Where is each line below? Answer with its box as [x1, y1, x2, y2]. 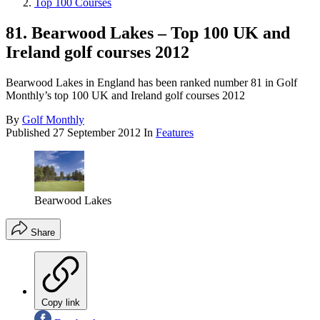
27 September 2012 [53, 126, 141, 139]
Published [6, 126, 53, 139]
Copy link [41, 296, 80, 308]
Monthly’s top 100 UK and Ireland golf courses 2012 [6, 89, 245, 102]
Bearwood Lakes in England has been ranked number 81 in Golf [6, 76, 297, 89]
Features [156, 126, 194, 139]
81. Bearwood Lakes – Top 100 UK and [6, 24, 290, 43]
